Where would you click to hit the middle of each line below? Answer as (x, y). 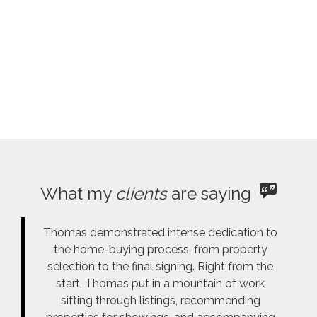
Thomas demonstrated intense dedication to (160, 232)
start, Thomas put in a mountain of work (160, 283)
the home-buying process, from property (160, 249)
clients (141, 194)
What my (78, 194)
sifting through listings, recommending (160, 300)
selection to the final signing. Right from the (160, 266)
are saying (213, 194)
